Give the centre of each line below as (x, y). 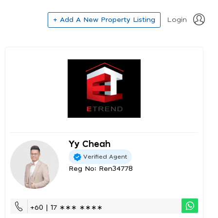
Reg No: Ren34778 (101, 169)
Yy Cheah (90, 145)
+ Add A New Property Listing (104, 20)
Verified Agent (105, 156)
